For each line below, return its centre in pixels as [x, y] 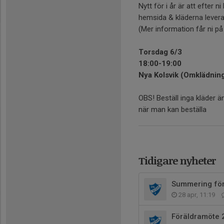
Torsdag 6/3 [160, 52]
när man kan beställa [172, 109]
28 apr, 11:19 [197, 195]
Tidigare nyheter [177, 160]
